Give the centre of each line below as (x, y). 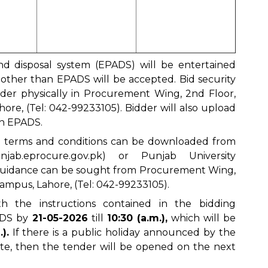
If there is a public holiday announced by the (122, 232)
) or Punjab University (169, 156)
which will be (202, 218)
